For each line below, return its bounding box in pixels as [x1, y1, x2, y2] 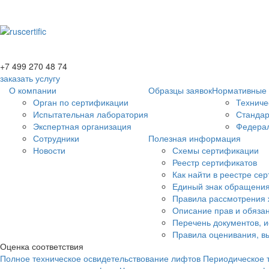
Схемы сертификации [172, 144, 259, 156]
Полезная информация [148, 132, 241, 144]
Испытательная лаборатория [33, 108, 148, 120]
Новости [33, 144, 65, 156]
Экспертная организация [33, 120, 131, 132]
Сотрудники [33, 132, 79, 144]
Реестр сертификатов [172, 156, 257, 168]
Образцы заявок [148, 84, 212, 96]
